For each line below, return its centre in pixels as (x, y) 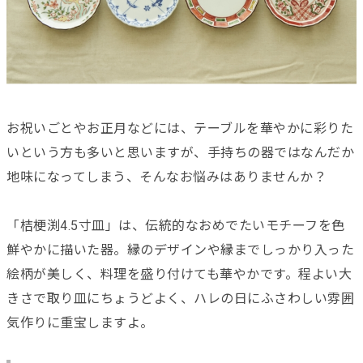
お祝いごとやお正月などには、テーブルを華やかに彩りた (180, 129)
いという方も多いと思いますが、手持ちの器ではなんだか (180, 153)
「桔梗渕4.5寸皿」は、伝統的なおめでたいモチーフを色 (176, 226)
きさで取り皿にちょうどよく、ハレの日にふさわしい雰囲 (180, 299)
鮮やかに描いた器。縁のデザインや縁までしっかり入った (180, 250)
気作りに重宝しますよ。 (80, 323)
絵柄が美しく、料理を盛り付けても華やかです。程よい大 (179, 275)
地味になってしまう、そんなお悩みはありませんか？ (167, 177)
